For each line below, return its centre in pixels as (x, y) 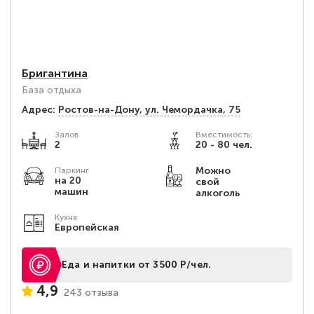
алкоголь (217, 193)
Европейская (87, 227)
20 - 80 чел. (224, 145)
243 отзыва (91, 292)
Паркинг (72, 170)
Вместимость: (224, 135)
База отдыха (52, 90)
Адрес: (39, 110)
